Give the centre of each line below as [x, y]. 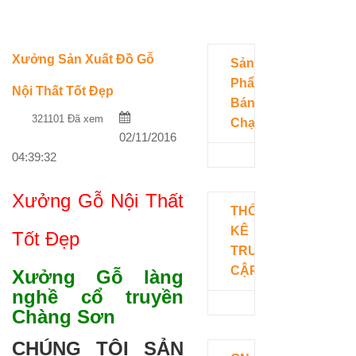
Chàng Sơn [64, 316]
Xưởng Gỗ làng [98, 277]
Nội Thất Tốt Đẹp [63, 91]
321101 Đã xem [68, 118]
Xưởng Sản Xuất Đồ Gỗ [83, 59]
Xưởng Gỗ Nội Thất [98, 200]
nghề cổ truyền [98, 296]
